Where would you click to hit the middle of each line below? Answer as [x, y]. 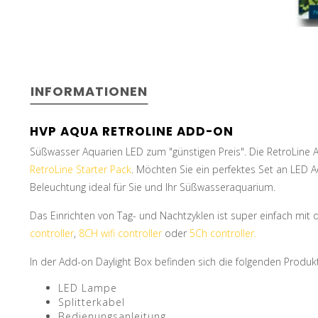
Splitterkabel [92, 302]
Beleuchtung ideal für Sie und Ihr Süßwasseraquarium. [153, 187]
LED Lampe [88, 287]
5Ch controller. [223, 233]
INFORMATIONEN [89, 91]
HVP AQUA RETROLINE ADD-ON [132, 131]
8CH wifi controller [120, 233]
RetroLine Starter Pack [81, 169]
